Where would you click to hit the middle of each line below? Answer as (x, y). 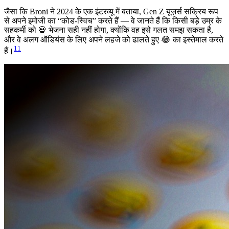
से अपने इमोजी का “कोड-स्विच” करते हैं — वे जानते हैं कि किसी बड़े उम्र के (113, 21)
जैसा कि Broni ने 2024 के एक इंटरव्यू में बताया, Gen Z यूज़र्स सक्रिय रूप (111, 12)
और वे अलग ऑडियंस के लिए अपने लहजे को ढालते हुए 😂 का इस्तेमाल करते (114, 40)
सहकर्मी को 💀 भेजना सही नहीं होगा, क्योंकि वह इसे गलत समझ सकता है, (109, 30)
